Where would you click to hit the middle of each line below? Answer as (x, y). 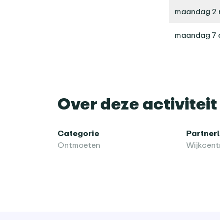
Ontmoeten (79, 145)
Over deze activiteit (137, 103)
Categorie (78, 133)
